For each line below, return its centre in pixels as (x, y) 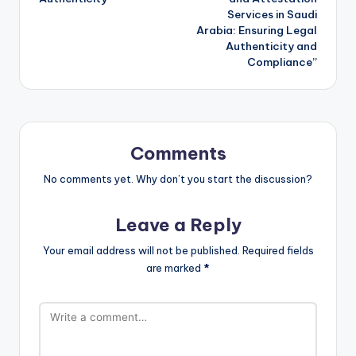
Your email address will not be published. (141, 250)
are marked (175, 267)
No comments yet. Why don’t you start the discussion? (178, 179)
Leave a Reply (178, 225)
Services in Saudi (272, 15)
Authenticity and (271, 46)
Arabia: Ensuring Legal (257, 31)
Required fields (278, 250)
